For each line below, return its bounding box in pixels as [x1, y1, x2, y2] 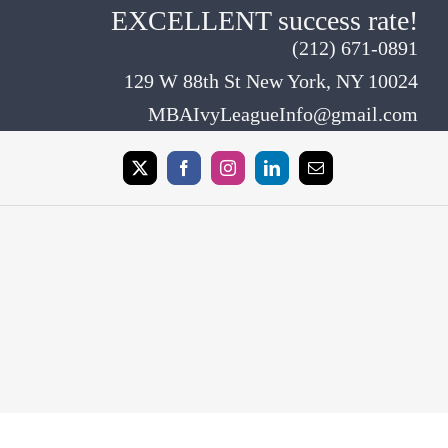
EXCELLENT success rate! [111, 5, 419, 36]
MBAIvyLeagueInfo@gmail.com [148, 103, 419, 125]
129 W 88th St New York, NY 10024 [124, 70, 419, 92]
